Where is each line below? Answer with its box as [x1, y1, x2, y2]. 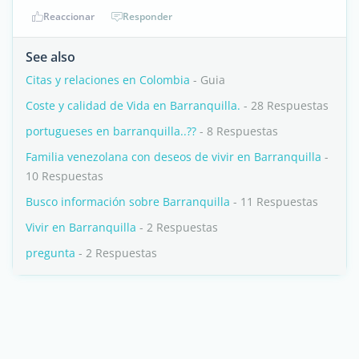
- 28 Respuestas [240, 98, 329, 113]
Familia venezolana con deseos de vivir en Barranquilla [26, 149, 321, 164]
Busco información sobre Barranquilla [26, 194, 230, 209]
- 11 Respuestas [230, 194, 318, 209]
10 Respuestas [26, 168, 103, 184]
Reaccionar [43, 10, 95, 23]
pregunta [26, 245, 75, 260]
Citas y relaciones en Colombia [26, 72, 190, 87]
